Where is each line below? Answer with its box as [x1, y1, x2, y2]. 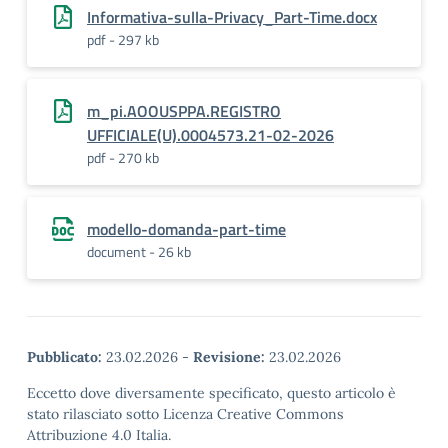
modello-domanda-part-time [87, 217, 286, 241]
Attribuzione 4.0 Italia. [27, 426, 171, 444]
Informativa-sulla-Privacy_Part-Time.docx [87, 5, 377, 29]
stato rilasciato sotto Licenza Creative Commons [27, 405, 344, 423]
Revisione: [193, 348, 265, 366]
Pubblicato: [27, 348, 102, 366]
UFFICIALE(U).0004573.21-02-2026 [87, 123, 334, 147]
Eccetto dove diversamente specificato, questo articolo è [27, 384, 396, 402]
